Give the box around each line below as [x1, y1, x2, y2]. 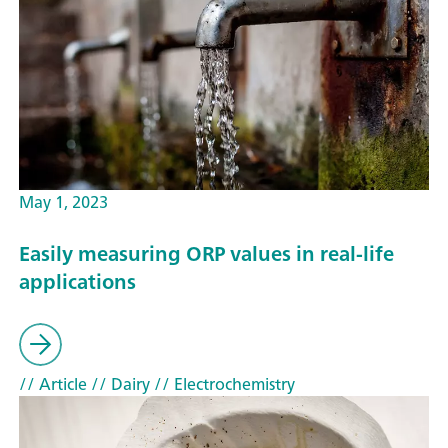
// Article [19, 369, 87, 398]
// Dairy [87, 369, 150, 398]
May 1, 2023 [19, 187, 108, 216]
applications [19, 264, 136, 300]
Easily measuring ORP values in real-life [19, 236, 394, 272]
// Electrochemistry [150, 369, 295, 398]
